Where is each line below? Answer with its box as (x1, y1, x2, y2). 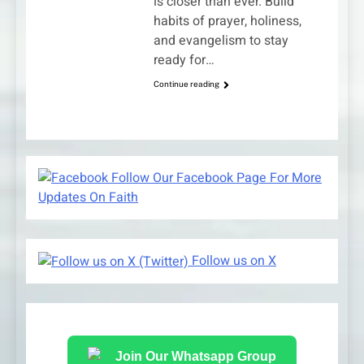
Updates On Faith (38, 187, 138, 207)
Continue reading (153, 79, 219, 89)
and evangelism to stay (153, 31, 288, 51)
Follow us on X (188, 250, 276, 271)
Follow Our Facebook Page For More (108, 167, 322, 188)
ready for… (153, 50, 214, 71)
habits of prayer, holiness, (153, 11, 301, 32)
